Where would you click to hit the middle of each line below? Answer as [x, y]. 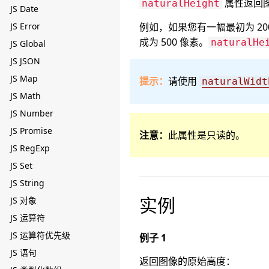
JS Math [26, 96]
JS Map [24, 78]
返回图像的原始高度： [187, 261]
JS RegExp [30, 148]
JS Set [21, 165]
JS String [27, 183]
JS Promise [31, 131]
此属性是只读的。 [207, 135]
